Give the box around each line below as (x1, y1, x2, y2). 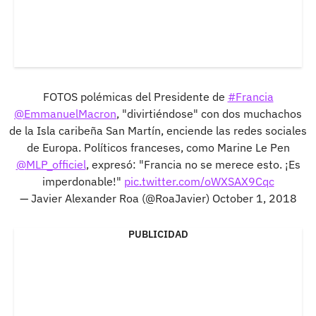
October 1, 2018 (212, 190, 297, 205)
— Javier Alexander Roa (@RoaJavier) (19, 190, 212, 205)
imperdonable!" (42, 174, 124, 188)
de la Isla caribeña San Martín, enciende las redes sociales (9, 123, 307, 138)
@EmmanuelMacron (14, 106, 116, 121)
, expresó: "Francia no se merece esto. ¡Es (85, 157, 300, 171)
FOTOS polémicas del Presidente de (42, 89, 228, 104)
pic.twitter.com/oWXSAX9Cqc (123, 174, 274, 188)
